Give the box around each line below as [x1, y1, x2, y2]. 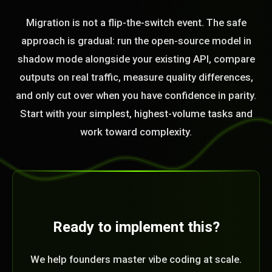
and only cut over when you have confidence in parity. [16, 89, 256, 101]
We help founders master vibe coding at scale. [30, 253, 242, 265]
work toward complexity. [80, 126, 192, 138]
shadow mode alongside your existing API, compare [17, 53, 255, 65]
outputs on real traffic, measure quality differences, [19, 71, 253, 83]
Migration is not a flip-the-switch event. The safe [25, 16, 246, 29]
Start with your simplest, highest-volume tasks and [19, 107, 253, 120]
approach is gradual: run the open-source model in [21, 35, 251, 47]
